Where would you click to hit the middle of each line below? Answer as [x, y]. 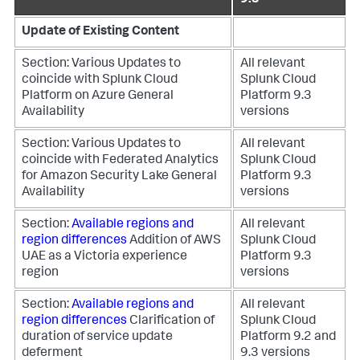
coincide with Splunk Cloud [100, 80]
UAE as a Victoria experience [104, 257]
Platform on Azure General [98, 96]
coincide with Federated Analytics [120, 161]
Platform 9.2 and [288, 337]
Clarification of [172, 321]
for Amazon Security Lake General [119, 177]
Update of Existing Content [100, 32]
